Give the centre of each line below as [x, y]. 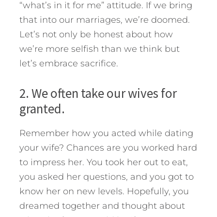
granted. [42, 108]
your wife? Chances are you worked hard [108, 147]
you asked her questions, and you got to [107, 177]
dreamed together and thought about [102, 206]
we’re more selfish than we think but [100, 49]
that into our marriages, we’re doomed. [105, 20]
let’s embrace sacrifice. [69, 63]
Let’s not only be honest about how [96, 34]
